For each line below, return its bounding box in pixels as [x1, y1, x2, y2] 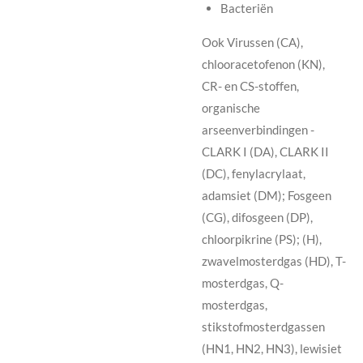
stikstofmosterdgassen [202, 318, 325, 334]
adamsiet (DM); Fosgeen [202, 187, 331, 203]
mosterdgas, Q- [202, 275, 284, 290]
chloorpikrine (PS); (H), [202, 231, 322, 246]
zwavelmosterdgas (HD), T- [202, 253, 346, 268]
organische [202, 100, 260, 115]
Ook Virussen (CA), [202, 34, 303, 49]
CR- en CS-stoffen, [202, 78, 299, 93]
